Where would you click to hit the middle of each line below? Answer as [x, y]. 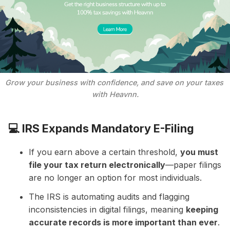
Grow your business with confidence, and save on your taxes [114, 82]
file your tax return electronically [97, 165]
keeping [202, 209]
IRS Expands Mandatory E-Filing [108, 129]
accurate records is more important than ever [123, 222]
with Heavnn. [115, 94]
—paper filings [193, 165]
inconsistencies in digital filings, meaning [107, 209]
